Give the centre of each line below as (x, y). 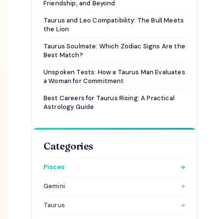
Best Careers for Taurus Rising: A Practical (109, 98)
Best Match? (63, 55)
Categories (68, 146)
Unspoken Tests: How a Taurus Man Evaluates (114, 72)
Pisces (54, 167)
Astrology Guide (69, 107)
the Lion (56, 29)
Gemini (54, 186)
